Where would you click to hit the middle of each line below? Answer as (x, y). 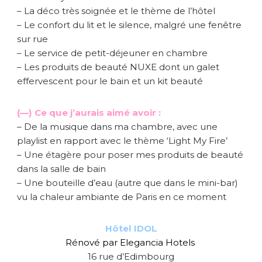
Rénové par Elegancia (115, 242)
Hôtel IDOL (131, 228)
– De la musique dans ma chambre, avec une (117, 126)
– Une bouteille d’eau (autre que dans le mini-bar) (127, 182)
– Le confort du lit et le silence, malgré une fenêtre (129, 25)
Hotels (180, 242)
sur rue (32, 39)
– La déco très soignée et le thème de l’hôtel (116, 11)
